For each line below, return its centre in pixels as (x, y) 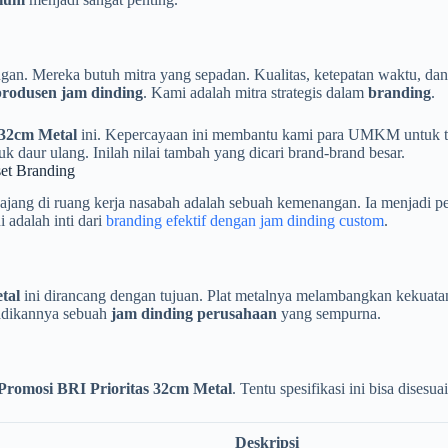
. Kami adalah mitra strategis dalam (255, 92)
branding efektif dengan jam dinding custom (245, 221)
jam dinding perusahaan (194, 314)
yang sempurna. (329, 314)
